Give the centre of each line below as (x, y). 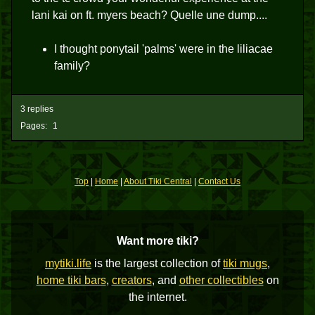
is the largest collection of (157, 263)
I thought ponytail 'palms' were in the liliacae (163, 49)
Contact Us (219, 181)
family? (72, 66)
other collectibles (221, 280)
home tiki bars (71, 280)
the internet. (157, 297)
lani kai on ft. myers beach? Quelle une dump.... (149, 15)
